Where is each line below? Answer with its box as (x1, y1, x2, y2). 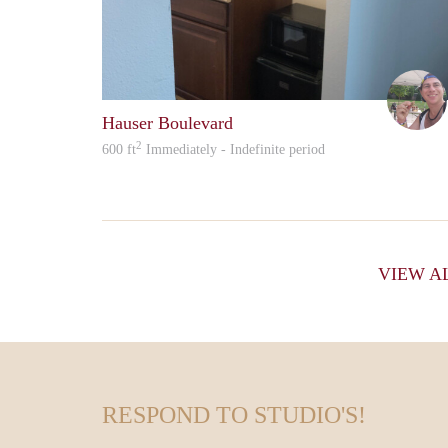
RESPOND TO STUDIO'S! (102, 402, 366, 429)
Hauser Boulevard (102, 113, 233, 134)
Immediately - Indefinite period (142, 142, 325, 158)
